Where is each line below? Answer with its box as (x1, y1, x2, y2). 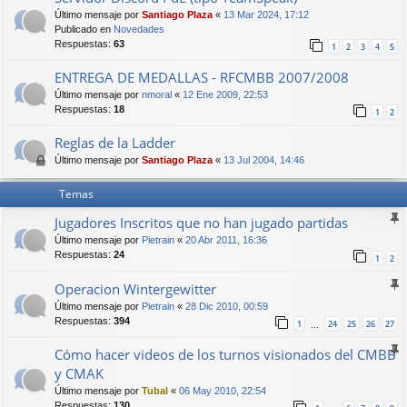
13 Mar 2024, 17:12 (223, 9, 309, 21)
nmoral (142, 89, 172, 101)
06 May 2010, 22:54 (179, 384, 266, 396)
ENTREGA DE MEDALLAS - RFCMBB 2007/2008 (55, 68, 349, 87)
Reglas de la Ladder (55, 134, 175, 153)
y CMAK (55, 363, 104, 382)
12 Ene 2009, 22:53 (183, 89, 268, 101)
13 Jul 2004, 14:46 (223, 154, 304, 166)
